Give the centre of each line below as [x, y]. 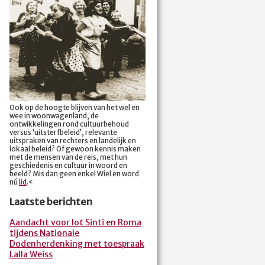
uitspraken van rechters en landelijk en [73, 140]
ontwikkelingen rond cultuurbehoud [69, 124]
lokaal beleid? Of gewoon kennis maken [75, 149]
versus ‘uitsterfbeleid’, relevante [63, 132]
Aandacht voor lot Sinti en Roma [75, 223]
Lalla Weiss [31, 255]
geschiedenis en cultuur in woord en [68, 165]
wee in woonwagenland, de [54, 116]
